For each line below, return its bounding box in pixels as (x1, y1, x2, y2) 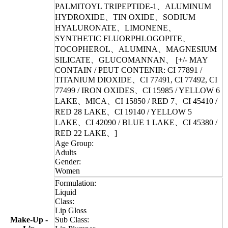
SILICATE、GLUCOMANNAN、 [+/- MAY (55, 55, 208, 65)
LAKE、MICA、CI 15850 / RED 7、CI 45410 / (55, 97, 217, 106)
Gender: (55, 157, 81, 166)
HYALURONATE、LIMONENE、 (55, 23, 176, 33)
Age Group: (55, 139, 94, 148)
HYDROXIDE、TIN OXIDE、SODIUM (55, 13, 195, 22)
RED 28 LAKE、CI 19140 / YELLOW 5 (55, 107, 192, 117)
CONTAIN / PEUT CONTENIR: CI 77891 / (55, 66, 202, 75)
